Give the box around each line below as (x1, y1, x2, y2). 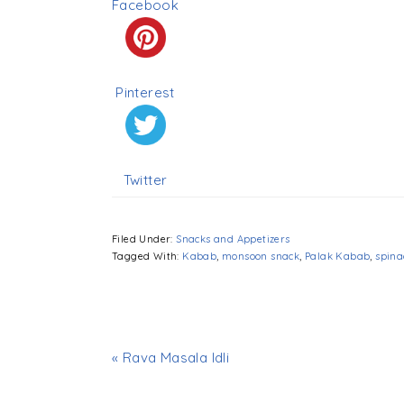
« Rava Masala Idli (112, 349, 230, 367)
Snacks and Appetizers (176, 233, 290, 246)
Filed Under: (112, 233, 177, 246)
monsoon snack (222, 250, 300, 263)
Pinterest (115, 84, 175, 102)
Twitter (123, 171, 168, 189)
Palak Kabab (305, 250, 371, 263)
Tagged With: (112, 250, 183, 263)
